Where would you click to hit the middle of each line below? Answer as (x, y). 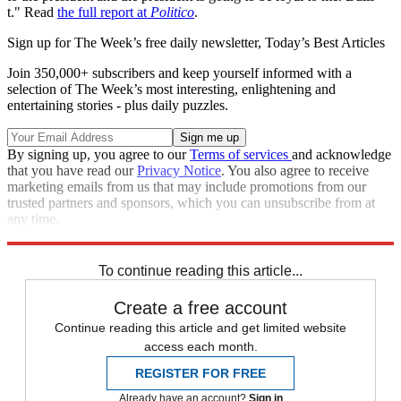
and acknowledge (341, 154)
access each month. (200, 346)
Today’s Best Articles (325, 42)
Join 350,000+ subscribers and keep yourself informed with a (179, 73)
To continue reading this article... (200, 270)
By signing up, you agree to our (98, 154)
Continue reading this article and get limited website (200, 327)
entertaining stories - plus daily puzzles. (118, 105)
